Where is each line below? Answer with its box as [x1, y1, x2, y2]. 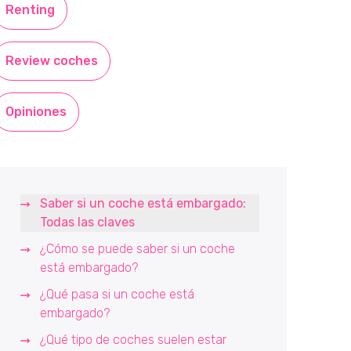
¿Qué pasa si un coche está [40, 287, 194, 302]
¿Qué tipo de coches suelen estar [40, 332, 226, 347]
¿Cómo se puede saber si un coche [40, 241, 235, 256]
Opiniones [5, 104, 67, 119]
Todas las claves [40, 215, 138, 230]
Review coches [5, 53, 98, 68]
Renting [5, 2, 55, 17]
